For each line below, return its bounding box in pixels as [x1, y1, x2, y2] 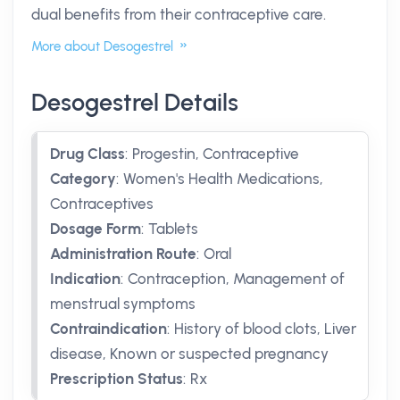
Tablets [148, 220, 198, 237]
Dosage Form [50, 220, 141, 237]
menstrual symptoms [50, 295, 196, 312]
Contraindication [50, 320, 167, 337]
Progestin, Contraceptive [132, 145, 299, 162]
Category [50, 170, 116, 187]
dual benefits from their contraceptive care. [31, 5, 326, 23]
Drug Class [50, 145, 125, 162]
